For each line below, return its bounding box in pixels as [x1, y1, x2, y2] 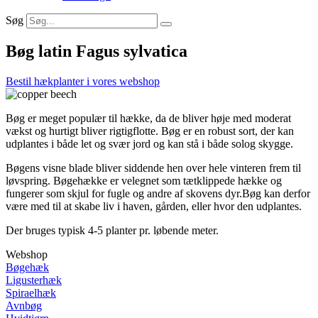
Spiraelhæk [6, 287, 56, 300]
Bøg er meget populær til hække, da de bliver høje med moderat [6, 112, 291, 125]
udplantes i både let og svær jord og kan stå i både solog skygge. [6, 138, 293, 150]
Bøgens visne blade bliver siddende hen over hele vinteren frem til [6, 162, 301, 175]
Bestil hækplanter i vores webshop [6, 75, 160, 88]
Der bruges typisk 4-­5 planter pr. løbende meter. [6, 224, 219, 237]
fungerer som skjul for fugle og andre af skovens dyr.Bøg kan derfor [6, 187, 310, 200]
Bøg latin [6, 42, 72, 61]
